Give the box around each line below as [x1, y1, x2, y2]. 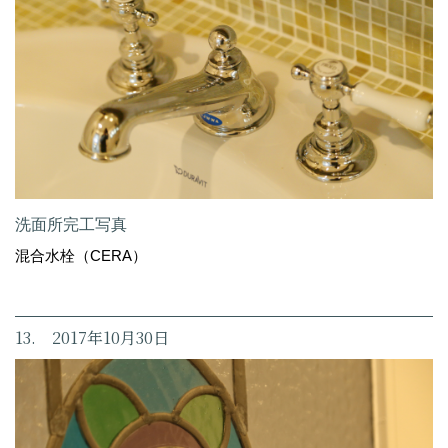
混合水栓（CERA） [15, 246, 147, 264]
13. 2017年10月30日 [15, 325, 169, 349]
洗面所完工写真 [15, 215, 127, 233]
